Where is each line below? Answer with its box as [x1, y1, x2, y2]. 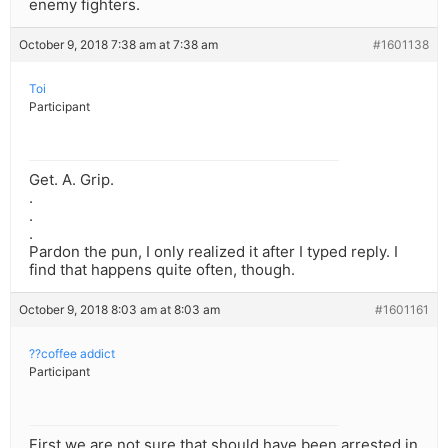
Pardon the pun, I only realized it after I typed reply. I [29, 242, 398, 262]
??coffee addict [29, 346, 115, 362]
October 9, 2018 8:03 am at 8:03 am [19, 302, 220, 318]
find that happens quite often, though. [29, 260, 295, 280]
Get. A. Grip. [29, 170, 114, 190]
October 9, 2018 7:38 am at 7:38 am [19, 37, 218, 53]
